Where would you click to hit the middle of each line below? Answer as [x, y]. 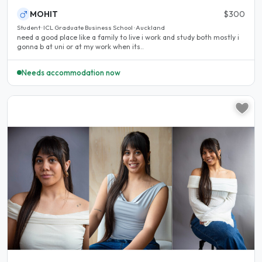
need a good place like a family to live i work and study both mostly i [128, 37]
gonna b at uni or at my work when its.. [80, 47]
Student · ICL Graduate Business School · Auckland [91, 28]
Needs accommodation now [71, 72]
